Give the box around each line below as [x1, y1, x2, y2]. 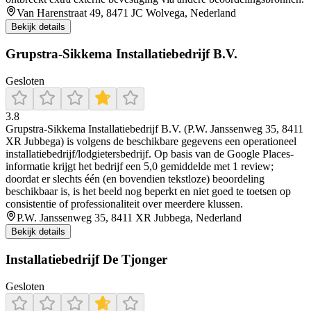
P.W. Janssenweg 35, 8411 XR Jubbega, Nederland [17, 212, 242, 224]
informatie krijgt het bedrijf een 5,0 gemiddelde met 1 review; [6, 160, 274, 173]
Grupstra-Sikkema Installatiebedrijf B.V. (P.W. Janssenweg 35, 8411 [6, 123, 303, 135]
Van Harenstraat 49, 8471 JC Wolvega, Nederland [17, 6, 236, 19]
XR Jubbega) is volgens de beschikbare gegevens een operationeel [6, 135, 296, 148]
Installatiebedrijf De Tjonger [6, 251, 167, 267]
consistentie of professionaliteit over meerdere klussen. [6, 198, 243, 210]
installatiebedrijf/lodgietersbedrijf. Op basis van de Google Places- [6, 148, 294, 160]
